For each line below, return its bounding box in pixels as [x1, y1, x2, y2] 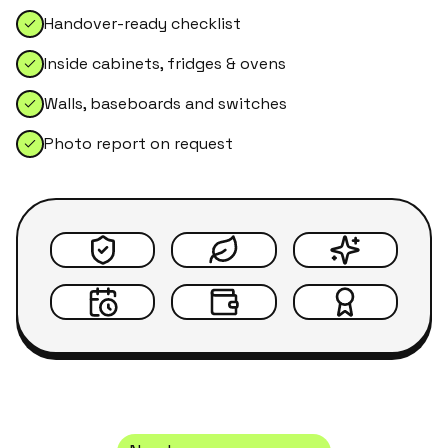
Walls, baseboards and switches [44, 93, 287, 114]
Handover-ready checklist [44, 13, 241, 34]
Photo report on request [44, 133, 233, 154]
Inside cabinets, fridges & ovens [44, 53, 286, 74]
